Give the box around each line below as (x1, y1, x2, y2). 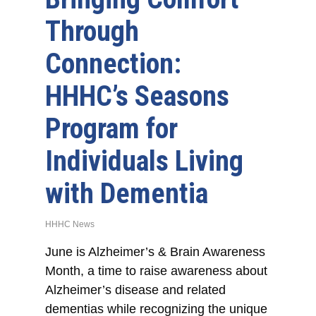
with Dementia (45, 177, 209, 211)
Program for (45, 112, 178, 146)
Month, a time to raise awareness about (45, 264, 268, 279)
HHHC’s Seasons (45, 80, 230, 114)
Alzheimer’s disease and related (45, 283, 226, 298)
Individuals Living (45, 145, 244, 178)
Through (45, 15, 140, 49)
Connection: (45, 47, 182, 81)
